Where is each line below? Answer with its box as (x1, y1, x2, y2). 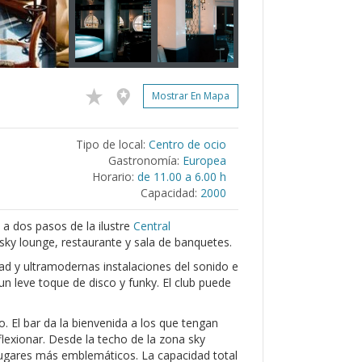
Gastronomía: (108, 153, 179, 168)
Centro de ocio (149, 137, 226, 152)
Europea (183, 153, 226, 168)
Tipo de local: (76, 137, 145, 152)
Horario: (92, 169, 134, 184)
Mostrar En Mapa (152, 89, 229, 103)
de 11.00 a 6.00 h (137, 169, 226, 184)
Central (133, 218, 170, 234)
